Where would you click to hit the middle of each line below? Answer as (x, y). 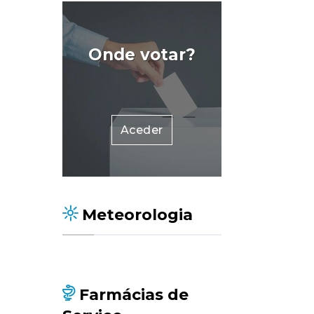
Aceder (142, 130)
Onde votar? (142, 55)
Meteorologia (135, 215)
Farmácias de (131, 295)
